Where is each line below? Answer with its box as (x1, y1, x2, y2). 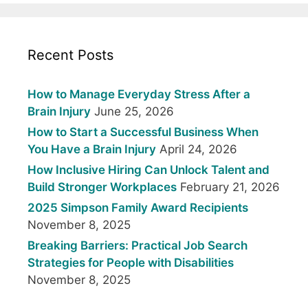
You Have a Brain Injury (27, 142, 156, 157)
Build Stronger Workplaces (27, 180, 177, 195)
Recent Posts (27, 47, 113, 64)
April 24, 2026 (159, 142, 237, 157)
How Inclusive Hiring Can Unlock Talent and (27, 163, 269, 177)
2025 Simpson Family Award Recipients (27, 201, 248, 215)
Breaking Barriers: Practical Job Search (27, 239, 247, 253)
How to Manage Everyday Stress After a (27, 87, 250, 102)
